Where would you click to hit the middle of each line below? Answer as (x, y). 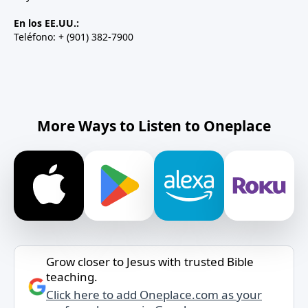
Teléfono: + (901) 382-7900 (74, 37)
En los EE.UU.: (46, 23)
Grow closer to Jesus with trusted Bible (150, 262)
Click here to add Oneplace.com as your (154, 295)
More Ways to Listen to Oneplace (154, 126)
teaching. (72, 277)
